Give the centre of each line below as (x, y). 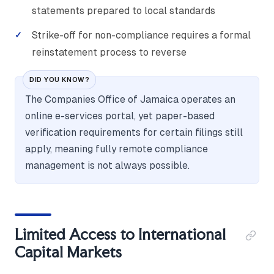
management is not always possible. (107, 166)
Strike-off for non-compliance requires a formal (141, 35)
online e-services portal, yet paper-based (120, 116)
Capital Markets (68, 252)
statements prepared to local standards (124, 11)
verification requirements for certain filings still (134, 133)
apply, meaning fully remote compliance (117, 149)
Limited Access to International (120, 235)
